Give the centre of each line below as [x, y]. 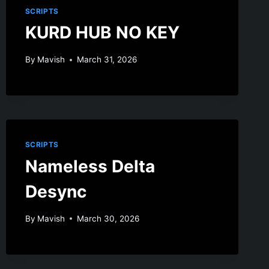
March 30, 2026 [108, 218]
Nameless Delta [90, 166]
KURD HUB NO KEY [102, 33]
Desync [56, 192]
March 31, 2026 [107, 60]
